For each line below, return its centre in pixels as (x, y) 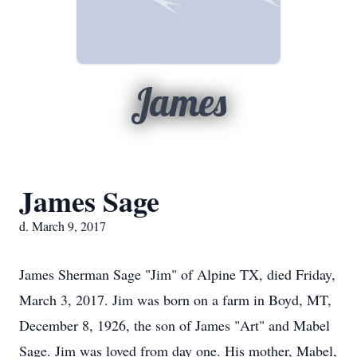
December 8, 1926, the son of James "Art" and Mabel (175, 325)
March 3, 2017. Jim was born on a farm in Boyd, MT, (175, 300)
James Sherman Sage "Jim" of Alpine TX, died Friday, (177, 274)
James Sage (89, 201)
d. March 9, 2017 (63, 226)
